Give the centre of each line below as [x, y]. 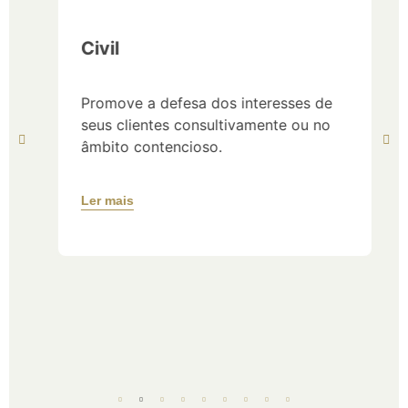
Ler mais [97, 201]
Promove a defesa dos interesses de [196, 103]
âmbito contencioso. [141, 147]
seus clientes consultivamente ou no [195, 125]
